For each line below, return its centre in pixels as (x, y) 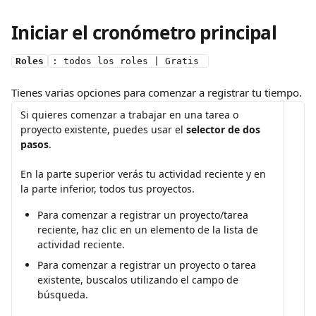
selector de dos (225, 129)
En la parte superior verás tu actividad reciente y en (145, 174)
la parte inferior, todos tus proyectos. (108, 189)
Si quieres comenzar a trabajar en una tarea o (131, 115)
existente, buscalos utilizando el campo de (139, 280)
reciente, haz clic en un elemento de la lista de (149, 230)
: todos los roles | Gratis (128, 61)
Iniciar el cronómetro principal (144, 32)
